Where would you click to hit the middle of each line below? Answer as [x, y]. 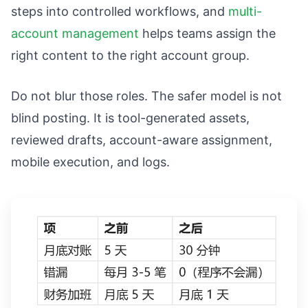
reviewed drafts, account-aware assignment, [142, 140]
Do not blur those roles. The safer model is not [146, 96]
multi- [245, 11]
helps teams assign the [207, 33]
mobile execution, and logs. [90, 162]
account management [75, 33]
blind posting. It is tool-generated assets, [130, 118]
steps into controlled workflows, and [120, 11]
